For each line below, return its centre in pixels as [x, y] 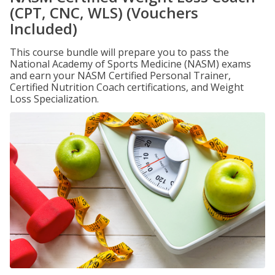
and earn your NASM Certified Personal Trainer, [120, 76]
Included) [44, 29]
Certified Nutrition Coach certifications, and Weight [127, 87]
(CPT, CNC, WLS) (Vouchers [104, 13]
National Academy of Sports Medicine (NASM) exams [130, 64]
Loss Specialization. [54, 99]
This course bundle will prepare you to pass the [119, 52]
